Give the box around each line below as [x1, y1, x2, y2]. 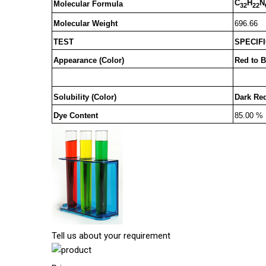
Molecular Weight [53, 19, 118, 28]
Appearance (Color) [53, 56, 124, 65]
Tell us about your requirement [52, 230, 170, 242]
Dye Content [53, 111, 98, 121]
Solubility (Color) [53, 93, 116, 102]
